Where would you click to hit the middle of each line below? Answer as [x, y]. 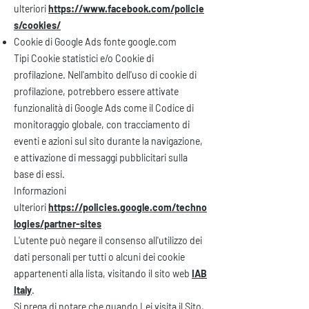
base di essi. [39, 174]
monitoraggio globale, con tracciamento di [102, 124]
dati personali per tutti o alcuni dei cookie [99, 257]
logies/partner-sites [58, 224]
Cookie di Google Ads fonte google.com [95, 42]
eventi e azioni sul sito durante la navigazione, [108, 141]
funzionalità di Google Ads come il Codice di [104, 108]
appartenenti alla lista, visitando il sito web [103, 273]
